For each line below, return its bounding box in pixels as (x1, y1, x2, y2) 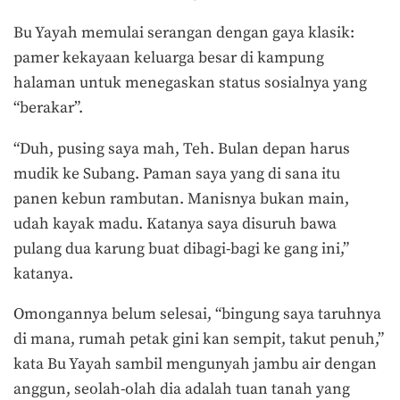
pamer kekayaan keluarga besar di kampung (13, 47, 324, 68)
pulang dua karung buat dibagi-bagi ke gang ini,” (13, 238, 349, 259)
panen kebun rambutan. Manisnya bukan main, (13, 188, 349, 209)
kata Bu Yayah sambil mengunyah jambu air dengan (13, 354, 377, 375)
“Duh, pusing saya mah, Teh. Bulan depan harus (13, 138, 350, 159)
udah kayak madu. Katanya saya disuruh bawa (13, 213, 337, 234)
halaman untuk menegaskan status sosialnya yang (13, 72, 367, 93)
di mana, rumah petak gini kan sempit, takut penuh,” (13, 329, 384, 350)
